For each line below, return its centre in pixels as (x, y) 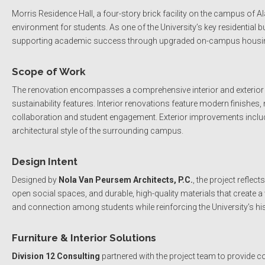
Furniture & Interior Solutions (84, 237)
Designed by (35, 180)
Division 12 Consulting (56, 256)
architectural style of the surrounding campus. (98, 130)
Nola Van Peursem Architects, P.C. (126, 180)
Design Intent (45, 161)
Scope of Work (49, 71)
